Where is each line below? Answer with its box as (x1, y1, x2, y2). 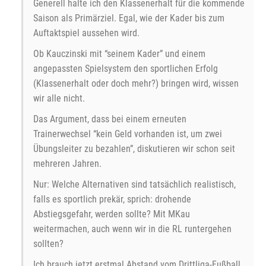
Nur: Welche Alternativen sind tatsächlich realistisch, (33, 179, 236, 191)
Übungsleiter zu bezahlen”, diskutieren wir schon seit (33, 143, 235, 155)
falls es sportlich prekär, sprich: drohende (33, 194, 191, 205)
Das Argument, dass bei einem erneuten (33, 113, 186, 125)
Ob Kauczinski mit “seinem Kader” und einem (33, 48, 205, 60)
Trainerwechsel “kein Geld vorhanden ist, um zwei (33, 128, 222, 140)
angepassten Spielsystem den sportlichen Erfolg (33, 63, 218, 75)
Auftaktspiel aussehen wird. (33, 27, 140, 39)
